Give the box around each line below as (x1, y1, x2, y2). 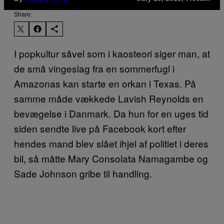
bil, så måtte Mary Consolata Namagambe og (14, 151, 208, 165)
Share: (14, 10, 32, 18)
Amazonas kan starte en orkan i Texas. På (14, 76, 196, 90)
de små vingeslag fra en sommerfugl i (14, 61, 174, 75)
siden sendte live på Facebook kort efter (14, 121, 186, 135)
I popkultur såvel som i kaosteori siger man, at (14, 46, 210, 60)
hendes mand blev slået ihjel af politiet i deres (14, 136, 208, 150)
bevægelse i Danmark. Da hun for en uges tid (14, 106, 208, 120)
